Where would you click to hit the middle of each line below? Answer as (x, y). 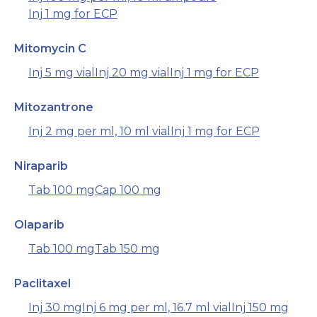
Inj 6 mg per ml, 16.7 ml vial (157, 308)
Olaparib (39, 225)
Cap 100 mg (128, 190)
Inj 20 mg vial (132, 73)
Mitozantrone (54, 108)
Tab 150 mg (127, 249)
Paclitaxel (42, 284)
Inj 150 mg (260, 308)
